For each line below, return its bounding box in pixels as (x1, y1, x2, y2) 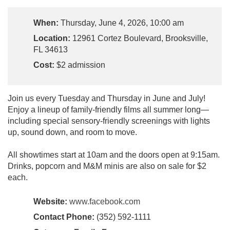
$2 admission (54, 61, 105, 70)
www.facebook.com (69, 197, 140, 206)
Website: (33, 197, 67, 206)
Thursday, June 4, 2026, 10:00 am (59, 18, 184, 28)
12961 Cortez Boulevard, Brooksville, (70, 34, 208, 43)
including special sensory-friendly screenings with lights (8, 117, 210, 126)
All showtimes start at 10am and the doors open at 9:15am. (8, 150, 220, 160)
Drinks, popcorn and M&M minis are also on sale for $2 (8, 162, 206, 171)
